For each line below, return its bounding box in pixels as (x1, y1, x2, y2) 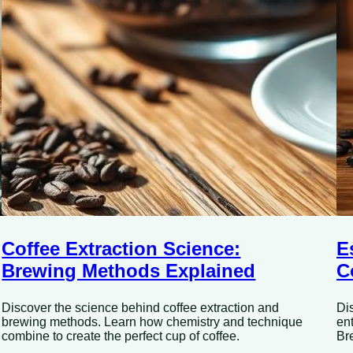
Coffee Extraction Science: (2, 238, 241, 260)
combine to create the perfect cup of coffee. (2, 329, 240, 344)
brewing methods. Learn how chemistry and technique (2, 315, 303, 329)
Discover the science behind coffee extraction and (2, 301, 280, 315)
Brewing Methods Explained (2, 260, 256, 282)
